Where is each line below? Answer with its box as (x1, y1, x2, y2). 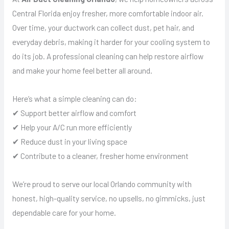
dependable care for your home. (12, 208, 116, 218)
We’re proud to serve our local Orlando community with (12, 179, 192, 189)
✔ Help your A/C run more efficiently (12, 122, 132, 132)
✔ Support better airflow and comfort (12, 108, 136, 118)
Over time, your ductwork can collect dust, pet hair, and (12, 22, 194, 32)
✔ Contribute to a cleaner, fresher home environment (12, 151, 189, 161)
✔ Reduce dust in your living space (12, 136, 127, 147)
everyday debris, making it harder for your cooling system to (12, 36, 210, 47)
